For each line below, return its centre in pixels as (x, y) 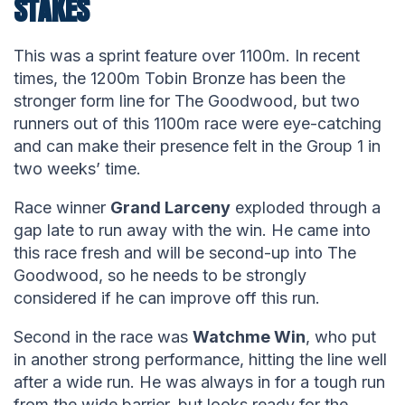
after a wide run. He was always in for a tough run (199, 382)
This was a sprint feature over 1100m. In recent (187, 56)
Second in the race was (103, 337)
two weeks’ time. (77, 169)
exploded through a (306, 208)
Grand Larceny (170, 208)
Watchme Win (249, 337)
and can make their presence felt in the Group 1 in (197, 146)
